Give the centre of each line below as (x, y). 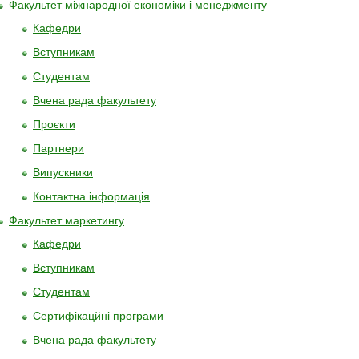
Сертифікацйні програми (98, 316)
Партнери (58, 148)
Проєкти (54, 124)
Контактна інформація (91, 196)
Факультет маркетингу (67, 220)
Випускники (63, 172)
